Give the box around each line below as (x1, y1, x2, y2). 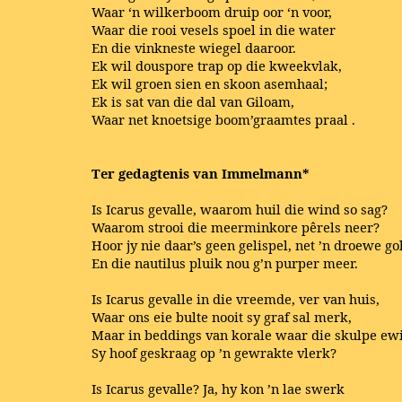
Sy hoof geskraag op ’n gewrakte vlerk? (92, 343, 336, 362)
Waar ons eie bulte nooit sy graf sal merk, (92, 307, 352, 326)
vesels (180, 20, 219, 39)
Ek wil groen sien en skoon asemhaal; (92, 74, 328, 92)
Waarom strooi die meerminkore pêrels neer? (92, 217, 380, 236)
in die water (259, 20, 336, 39)
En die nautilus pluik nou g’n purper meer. (92, 253, 358, 272)
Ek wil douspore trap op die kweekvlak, (92, 56, 342, 74)
